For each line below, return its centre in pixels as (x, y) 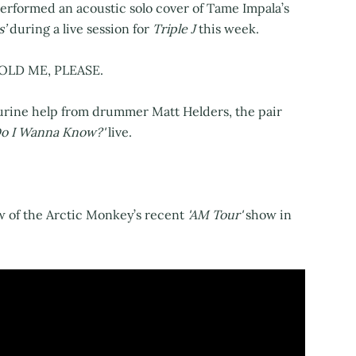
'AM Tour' (213, 215)
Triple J (174, 29)
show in (267, 215)
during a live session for (79, 29)
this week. (227, 29)
